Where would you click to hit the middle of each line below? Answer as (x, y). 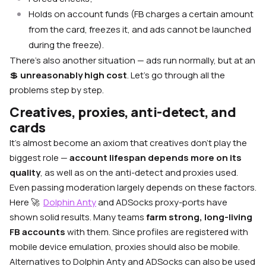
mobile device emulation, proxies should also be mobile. (125, 247)
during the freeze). (66, 45)
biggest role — (39, 158)
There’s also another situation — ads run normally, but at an (132, 61)
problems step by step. (57, 90)
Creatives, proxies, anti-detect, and (123, 113)
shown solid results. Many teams (78, 217)
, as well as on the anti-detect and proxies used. (139, 173)
